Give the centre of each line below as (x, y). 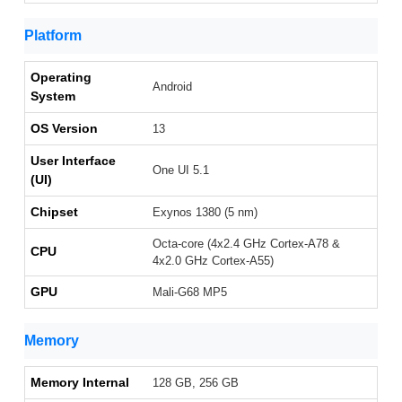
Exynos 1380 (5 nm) (205, 213)
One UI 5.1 (181, 170)
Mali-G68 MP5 (190, 293)
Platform (53, 36)
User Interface (73, 161)
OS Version (64, 129)
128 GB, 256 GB (196, 383)
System (53, 96)
